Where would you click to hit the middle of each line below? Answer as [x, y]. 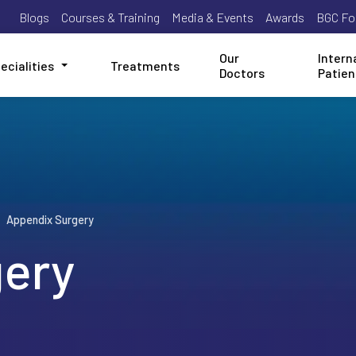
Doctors [242, 73]
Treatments [145, 65]
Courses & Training [110, 17]
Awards [285, 17]
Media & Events [213, 17]
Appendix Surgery [50, 219]
